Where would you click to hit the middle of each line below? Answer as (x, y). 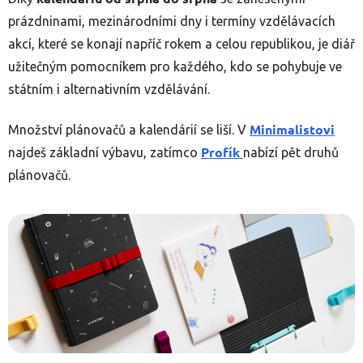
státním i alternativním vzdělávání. (109, 89)
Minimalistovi (292, 129)
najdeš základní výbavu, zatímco (105, 152)
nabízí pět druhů (291, 152)
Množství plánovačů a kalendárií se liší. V (129, 129)
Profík (222, 152)
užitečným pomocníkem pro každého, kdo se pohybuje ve (175, 66)
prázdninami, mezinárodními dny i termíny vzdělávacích (172, 21)
